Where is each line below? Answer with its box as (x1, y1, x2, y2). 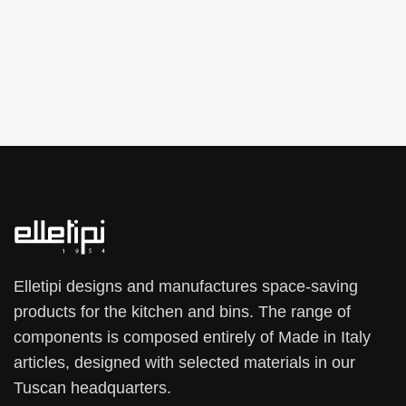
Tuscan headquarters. (14, 378, 171, 397)
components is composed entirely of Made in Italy (14, 327, 371, 346)
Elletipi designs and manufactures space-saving (14, 276, 358, 295)
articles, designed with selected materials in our (14, 353, 355, 372)
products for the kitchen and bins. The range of (14, 302, 351, 321)
